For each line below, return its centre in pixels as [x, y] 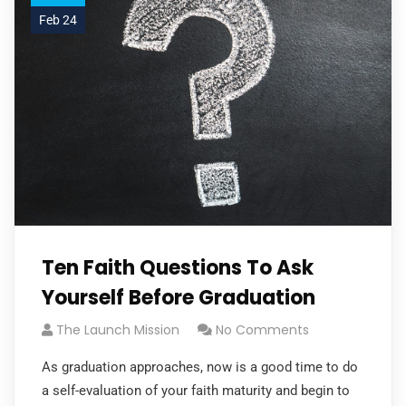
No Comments [262, 330]
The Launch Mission [118, 330]
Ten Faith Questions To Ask [178, 268]
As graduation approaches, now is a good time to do [200, 367]
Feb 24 [58, 20]
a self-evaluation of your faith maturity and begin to [196, 391]
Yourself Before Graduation [179, 298]
